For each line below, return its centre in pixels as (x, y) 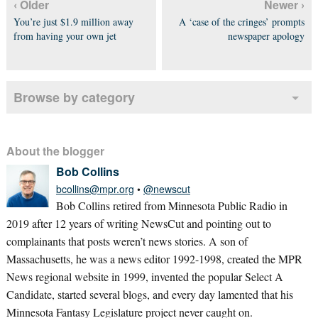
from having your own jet (65, 36)
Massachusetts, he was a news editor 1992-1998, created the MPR (154, 259)
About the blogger (55, 151)
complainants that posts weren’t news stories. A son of (127, 241)
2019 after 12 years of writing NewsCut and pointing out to (138, 223)
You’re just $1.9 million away (73, 22)
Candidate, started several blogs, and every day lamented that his (149, 294)
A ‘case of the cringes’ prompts (242, 22)
